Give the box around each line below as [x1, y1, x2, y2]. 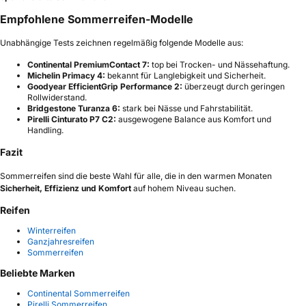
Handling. [27, 125, 64, 136]
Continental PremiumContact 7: [27, 59, 150, 70]
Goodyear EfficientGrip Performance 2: [27, 81, 182, 92]
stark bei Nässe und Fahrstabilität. [120, 103, 253, 114]
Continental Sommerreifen [27, 288, 130, 299]
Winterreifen [27, 225, 76, 236]
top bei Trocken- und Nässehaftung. [150, 59, 290, 70]
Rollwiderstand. [27, 92, 87, 103]
